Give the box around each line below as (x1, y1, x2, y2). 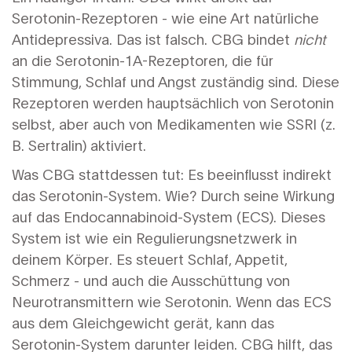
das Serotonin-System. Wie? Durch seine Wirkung (12, 185, 335, 204)
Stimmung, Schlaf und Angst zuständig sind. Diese (12, 71, 339, 90)
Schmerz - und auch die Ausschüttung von (12, 270, 290, 289)
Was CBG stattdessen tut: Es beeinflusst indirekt (12, 164, 332, 183)
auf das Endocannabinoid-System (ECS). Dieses (12, 207, 325, 225)
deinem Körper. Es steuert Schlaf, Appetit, (12, 249, 288, 268)
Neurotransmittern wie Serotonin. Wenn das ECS (12, 291, 332, 310)
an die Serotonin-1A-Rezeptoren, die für (12, 50, 273, 69)
